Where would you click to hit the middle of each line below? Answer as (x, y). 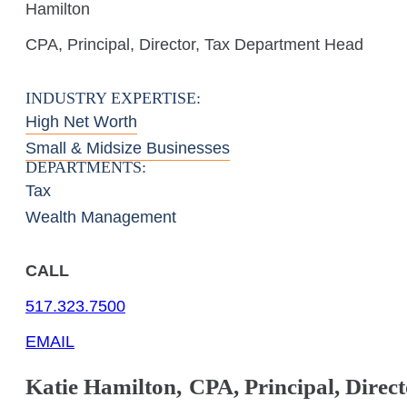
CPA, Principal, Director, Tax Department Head (194, 45)
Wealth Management (101, 217)
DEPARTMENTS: (86, 167)
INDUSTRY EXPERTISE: (113, 98)
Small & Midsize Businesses (128, 148)
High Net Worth (81, 122)
